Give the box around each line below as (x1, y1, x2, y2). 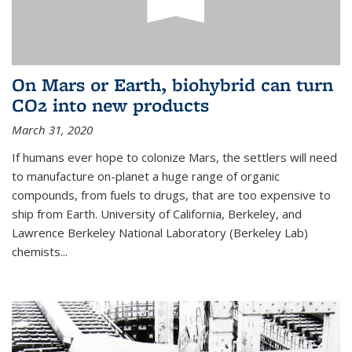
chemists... (12, 243, 68, 259)
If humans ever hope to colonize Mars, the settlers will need (12, 148, 337, 165)
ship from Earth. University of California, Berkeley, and (12, 205, 302, 222)
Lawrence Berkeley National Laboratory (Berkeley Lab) (12, 224, 308, 240)
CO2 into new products (12, 92, 209, 117)
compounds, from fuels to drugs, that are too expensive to (12, 186, 331, 203)
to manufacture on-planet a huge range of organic (12, 167, 280, 184)
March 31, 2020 (12, 121, 93, 137)
